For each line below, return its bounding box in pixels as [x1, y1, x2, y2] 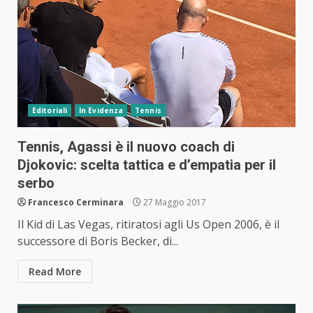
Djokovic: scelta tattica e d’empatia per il [17, 156, 276, 174]
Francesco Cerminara [28, 196, 124, 209]
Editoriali [32, 105, 67, 116]
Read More [29, 265, 81, 279]
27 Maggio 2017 [141, 196, 206, 209]
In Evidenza [79, 105, 124, 116]
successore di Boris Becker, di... [17, 233, 178, 249]
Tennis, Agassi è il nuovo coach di [17, 138, 235, 156]
